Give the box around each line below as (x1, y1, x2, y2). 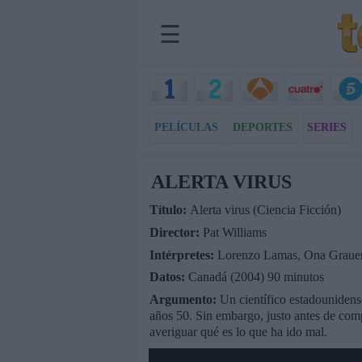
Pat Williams (202, 225, 267, 239)
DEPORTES (232, 120, 293, 133)
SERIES (306, 120, 347, 133)
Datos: (149, 270, 188, 284)
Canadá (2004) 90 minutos (187, 270, 324, 284)
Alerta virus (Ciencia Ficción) (189, 202, 341, 217)
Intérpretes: (149, 247, 217, 262)
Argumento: (149, 293, 220, 307)
